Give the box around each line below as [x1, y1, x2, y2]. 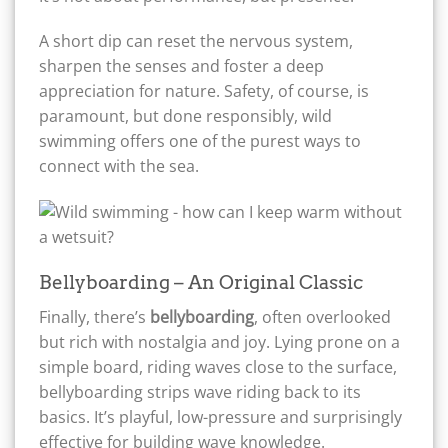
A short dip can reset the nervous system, [39, 30, 353, 53]
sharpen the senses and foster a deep [39, 55, 324, 78]
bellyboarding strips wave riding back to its [39, 380, 361, 403]
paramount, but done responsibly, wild [39, 105, 332, 128]
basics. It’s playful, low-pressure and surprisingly [39, 405, 402, 428]
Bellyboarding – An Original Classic [39, 271, 363, 295]
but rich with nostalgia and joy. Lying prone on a [39, 330, 400, 353]
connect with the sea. [39, 155, 199, 178]
